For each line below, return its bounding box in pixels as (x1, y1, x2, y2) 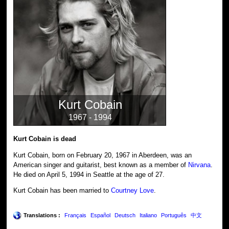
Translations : (24, 212, 61, 219)
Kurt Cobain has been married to (13, 187, 111, 195)
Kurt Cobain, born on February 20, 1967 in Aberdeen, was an (13, 151, 192, 159)
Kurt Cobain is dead (13, 134, 77, 143)
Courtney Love (111, 187, 154, 195)
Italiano (140, 212, 157, 219)
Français (64, 212, 87, 219)
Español (90, 212, 111, 219)
